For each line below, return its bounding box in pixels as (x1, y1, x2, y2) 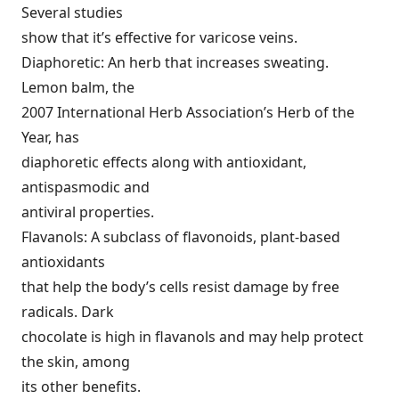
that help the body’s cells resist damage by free (21, 277, 339, 297)
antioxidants (21, 252, 105, 272)
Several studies (21, 3, 123, 22)
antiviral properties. (21, 202, 154, 222)
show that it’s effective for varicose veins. (21, 28, 297, 47)
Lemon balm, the (21, 77, 134, 97)
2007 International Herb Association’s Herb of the (21, 102, 354, 122)
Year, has (21, 127, 79, 147)
